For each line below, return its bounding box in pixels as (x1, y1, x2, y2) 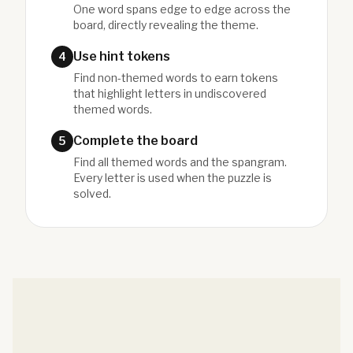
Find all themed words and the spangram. (73, 155, 287, 169)
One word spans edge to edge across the (73, 2, 291, 16)
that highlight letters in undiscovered (73, 87, 266, 100)
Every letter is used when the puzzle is (73, 171, 272, 184)
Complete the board (73, 133, 198, 148)
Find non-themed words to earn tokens (73, 71, 278, 84)
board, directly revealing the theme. (73, 18, 258, 32)
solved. (73, 187, 111, 200)
